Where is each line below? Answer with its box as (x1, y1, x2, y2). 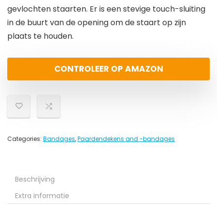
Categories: (7, 135, 43, 143)
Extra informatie (15, 191, 69, 201)
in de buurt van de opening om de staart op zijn (7, 17, 186, 29)
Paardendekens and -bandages (77, 135, 175, 143)
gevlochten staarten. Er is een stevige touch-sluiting (7, 3, 205, 15)
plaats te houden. (7, 31, 74, 42)
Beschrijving (15, 174, 55, 185)
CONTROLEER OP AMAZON (54, 63, 163, 75)
